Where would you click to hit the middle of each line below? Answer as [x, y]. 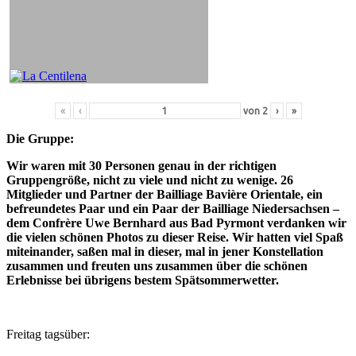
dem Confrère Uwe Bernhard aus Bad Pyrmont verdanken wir [176, 222]
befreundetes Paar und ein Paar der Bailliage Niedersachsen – [173, 208]
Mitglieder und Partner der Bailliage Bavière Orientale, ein [164, 194]
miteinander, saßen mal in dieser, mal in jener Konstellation [165, 251]
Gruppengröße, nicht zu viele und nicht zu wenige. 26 [150, 180]
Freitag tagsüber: [48, 334]
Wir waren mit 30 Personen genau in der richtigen [141, 165]
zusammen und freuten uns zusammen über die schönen [157, 265]
